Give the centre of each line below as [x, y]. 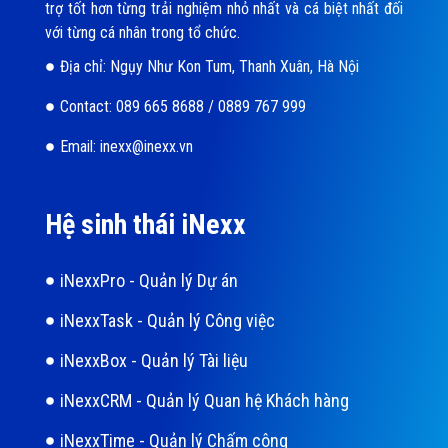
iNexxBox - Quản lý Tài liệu [154, 361]
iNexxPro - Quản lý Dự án [149, 281]
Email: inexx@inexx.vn [126, 147]
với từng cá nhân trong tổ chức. [142, 33]
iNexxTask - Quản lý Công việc [167, 321]
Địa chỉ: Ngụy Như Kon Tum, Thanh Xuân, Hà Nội [209, 67]
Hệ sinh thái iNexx [145, 225]
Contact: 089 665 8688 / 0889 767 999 [183, 107]
